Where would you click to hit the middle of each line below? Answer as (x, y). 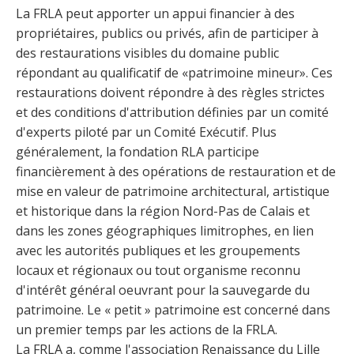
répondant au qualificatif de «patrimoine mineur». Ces (174, 72)
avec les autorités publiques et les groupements (158, 250)
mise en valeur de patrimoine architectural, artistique (173, 191)
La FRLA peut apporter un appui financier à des (155, 13)
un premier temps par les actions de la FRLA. (147, 329)
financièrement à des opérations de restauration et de (176, 171)
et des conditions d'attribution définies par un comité (172, 112)
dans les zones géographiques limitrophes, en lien (165, 230)
